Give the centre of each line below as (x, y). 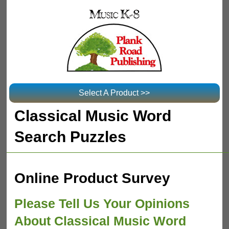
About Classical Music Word (100, 221)
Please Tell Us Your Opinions (102, 203)
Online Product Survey (93, 178)
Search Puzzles (71, 136)
